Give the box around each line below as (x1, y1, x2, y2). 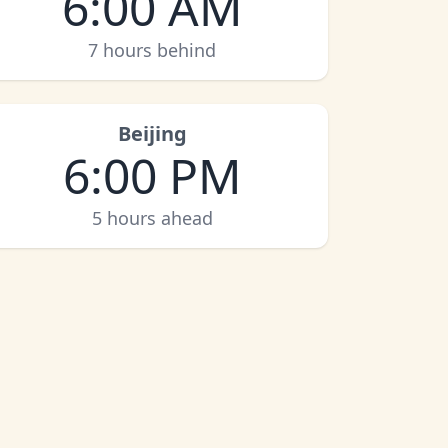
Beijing (117, 120, 187, 147)
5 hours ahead (91, 206, 213, 230)
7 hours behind (88, 38, 216, 62)
